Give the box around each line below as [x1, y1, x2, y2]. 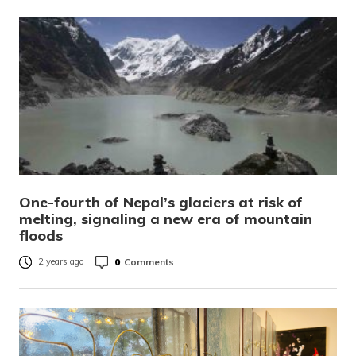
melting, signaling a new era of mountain [19, 210, 312, 228]
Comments [124, 255, 174, 268]
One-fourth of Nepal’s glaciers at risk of [19, 193, 303, 211]
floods [19, 226, 63, 245]
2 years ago [38, 256, 84, 268]
